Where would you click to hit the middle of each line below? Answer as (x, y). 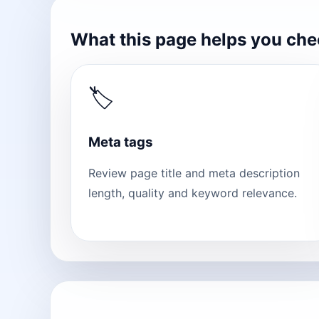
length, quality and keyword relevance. (193, 193)
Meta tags (121, 142)
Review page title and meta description (194, 173)
